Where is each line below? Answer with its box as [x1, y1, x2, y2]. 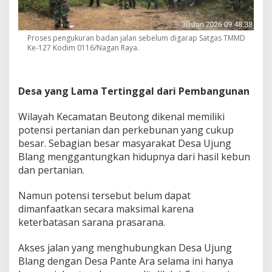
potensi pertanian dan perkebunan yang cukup [18, 123, 234, 137]
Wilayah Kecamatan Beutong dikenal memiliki [18, 109, 225, 123]
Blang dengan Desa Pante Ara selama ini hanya [18, 254, 233, 268]
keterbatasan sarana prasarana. [18, 215, 165, 229]
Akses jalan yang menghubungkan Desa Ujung [18, 240, 232, 254]
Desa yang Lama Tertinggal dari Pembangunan [18, 84, 250, 98]
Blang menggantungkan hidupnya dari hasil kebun [18, 149, 250, 163]
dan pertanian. [18, 163, 84, 177]
